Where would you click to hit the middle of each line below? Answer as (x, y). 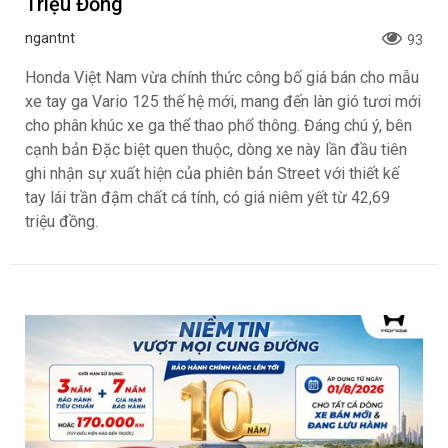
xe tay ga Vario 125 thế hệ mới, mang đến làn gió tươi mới (223, 342)
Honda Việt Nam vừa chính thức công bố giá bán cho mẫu (222, 318)
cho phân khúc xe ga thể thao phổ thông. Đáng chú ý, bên (218, 366)
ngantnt (50, 278)
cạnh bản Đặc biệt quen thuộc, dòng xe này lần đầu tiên (216, 390)
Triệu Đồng (74, 244)
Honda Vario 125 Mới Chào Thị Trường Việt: (221, 188)
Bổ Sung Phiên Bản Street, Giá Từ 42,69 (200, 216)
